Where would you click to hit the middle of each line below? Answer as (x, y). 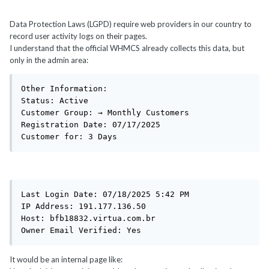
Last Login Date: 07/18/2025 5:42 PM (105, 195)
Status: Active (55, 101)
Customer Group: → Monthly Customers (105, 113)
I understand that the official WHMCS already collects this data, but (127, 48)
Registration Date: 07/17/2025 (91, 125)
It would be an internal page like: (66, 260)
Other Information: (64, 89)
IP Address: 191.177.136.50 (83, 207)
